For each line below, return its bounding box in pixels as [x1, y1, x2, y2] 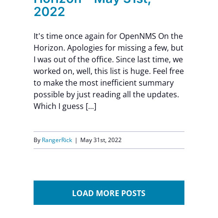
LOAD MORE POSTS [72, 188, 146, 199]
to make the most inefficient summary [33, 77, 174, 88]
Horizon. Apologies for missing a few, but [33, 42, 183, 53]
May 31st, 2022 [80, 136, 122, 144]
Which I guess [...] [33, 101, 96, 111]
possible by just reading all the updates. [33, 89, 179, 100]
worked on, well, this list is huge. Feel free [33, 66, 184, 76]
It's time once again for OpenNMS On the [33, 31, 183, 41]
